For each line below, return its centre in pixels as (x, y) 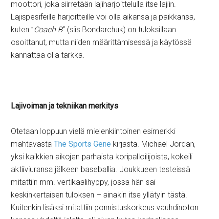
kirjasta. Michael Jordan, (153, 144)
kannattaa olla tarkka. (48, 55)
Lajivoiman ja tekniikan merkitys (65, 106)
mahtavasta (33, 144)
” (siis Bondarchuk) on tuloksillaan (120, 30)
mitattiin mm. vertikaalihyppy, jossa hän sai (83, 182)
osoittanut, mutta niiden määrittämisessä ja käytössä (101, 42)
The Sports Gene (83, 144)
